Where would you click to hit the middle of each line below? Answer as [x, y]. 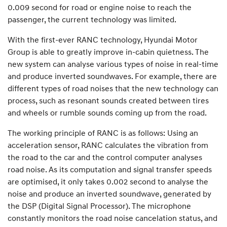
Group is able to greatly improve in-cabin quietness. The [108, 51]
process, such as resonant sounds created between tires [108, 100]
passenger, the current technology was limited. [92, 19]
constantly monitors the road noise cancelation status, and [112, 218]
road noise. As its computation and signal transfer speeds [110, 169]
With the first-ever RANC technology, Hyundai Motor [103, 39]
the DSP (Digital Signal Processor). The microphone [99, 205]
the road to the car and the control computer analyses [105, 157]
